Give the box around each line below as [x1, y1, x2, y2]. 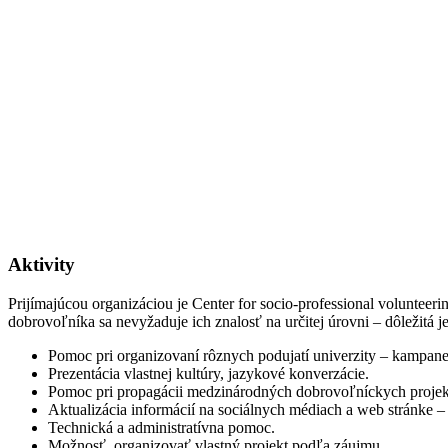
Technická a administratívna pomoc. [48, 418, 275, 436]
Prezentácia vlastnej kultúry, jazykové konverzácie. [48, 364, 369, 382]
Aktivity [8, 254, 75, 276]
